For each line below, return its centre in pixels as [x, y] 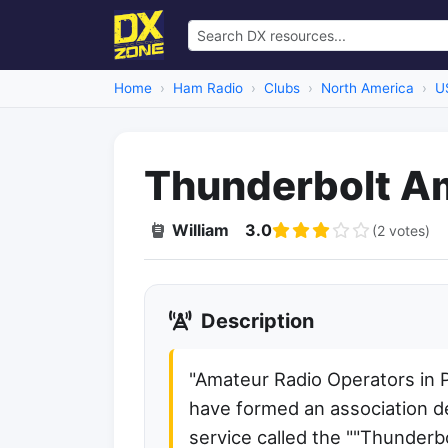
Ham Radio [208, 88]
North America [367, 88]
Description [255, 321]
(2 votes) [401, 230]
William [200, 230]
